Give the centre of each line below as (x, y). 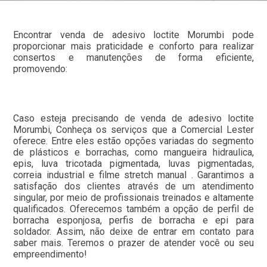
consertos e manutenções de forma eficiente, (133, 58)
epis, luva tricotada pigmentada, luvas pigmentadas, (133, 164)
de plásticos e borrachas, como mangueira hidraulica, (133, 153)
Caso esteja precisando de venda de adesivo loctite (133, 119)
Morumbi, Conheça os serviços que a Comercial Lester (133, 130)
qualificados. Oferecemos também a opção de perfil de (133, 209)
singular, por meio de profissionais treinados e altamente (133, 198)
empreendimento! (50, 254)
